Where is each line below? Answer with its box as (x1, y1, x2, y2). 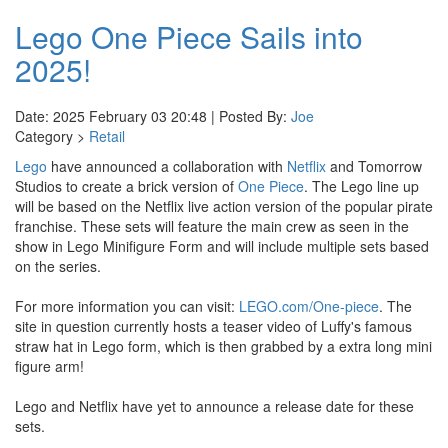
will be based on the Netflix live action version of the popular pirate (15, 196, 433, 216)
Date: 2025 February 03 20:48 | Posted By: (15, 106, 291, 126)
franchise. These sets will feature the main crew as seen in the (15, 216, 409, 236)
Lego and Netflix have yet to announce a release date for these (15, 396, 414, 416)
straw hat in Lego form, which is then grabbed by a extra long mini (15, 336, 432, 356)
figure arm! (15, 356, 84, 376)
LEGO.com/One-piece (239, 296, 379, 316)
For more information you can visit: (15, 296, 239, 316)
